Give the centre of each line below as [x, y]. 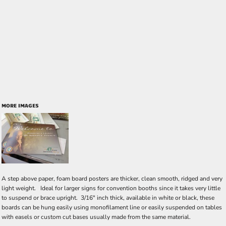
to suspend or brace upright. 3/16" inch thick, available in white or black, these [108, 198]
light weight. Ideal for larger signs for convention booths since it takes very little [111, 188]
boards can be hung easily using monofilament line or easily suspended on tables [112, 207]
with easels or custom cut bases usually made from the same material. [96, 217]
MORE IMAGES [20, 105]
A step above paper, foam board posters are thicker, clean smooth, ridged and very [112, 179]
